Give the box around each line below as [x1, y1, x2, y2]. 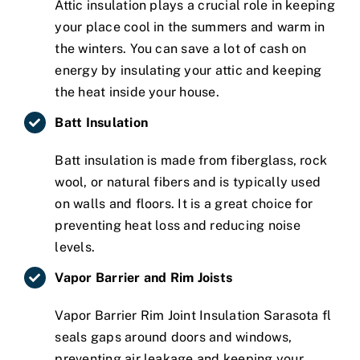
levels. [55, 239, 96, 255]
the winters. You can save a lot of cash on [55, 40, 307, 56]
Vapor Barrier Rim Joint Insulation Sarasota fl [55, 308, 332, 324]
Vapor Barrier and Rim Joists [55, 270, 233, 286]
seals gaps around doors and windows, [55, 329, 292, 346]
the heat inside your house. [55, 84, 219, 100]
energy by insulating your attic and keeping [55, 62, 322, 78]
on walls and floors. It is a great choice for [55, 195, 313, 211]
